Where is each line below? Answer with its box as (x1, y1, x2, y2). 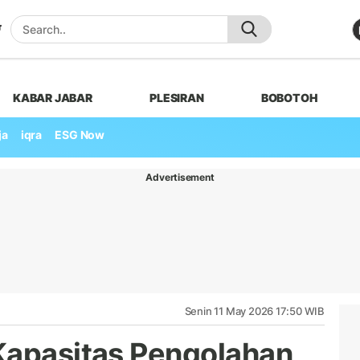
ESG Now (55, 128, 104, 142)
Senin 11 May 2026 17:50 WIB (184, 304, 325, 317)
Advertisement (145, 170, 215, 183)
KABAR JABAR (13, 90, 92, 104)
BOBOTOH (260, 90, 318, 104)
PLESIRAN (149, 90, 204, 104)
